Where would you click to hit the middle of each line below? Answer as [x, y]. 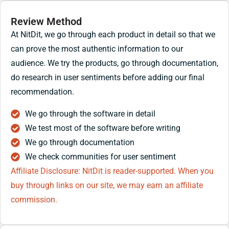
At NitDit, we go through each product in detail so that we [113, 35]
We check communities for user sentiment [100, 156]
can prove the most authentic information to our [97, 49]
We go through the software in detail [90, 113]
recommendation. [43, 92]
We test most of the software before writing [102, 128]
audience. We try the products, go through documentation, [114, 63]
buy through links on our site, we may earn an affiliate [107, 185]
